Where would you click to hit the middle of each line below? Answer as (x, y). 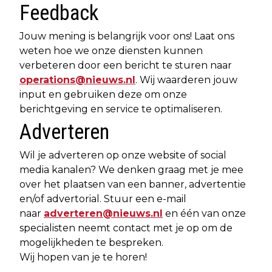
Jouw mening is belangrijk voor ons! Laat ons (127, 36)
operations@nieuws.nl (77, 80)
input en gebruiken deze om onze (103, 94)
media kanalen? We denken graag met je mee (131, 170)
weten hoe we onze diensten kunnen (111, 51)
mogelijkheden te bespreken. (91, 243)
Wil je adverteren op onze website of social (123, 155)
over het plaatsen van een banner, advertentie (133, 184)
